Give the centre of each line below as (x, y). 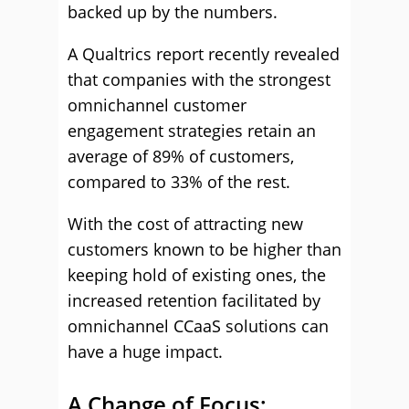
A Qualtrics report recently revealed (204, 54)
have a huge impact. (145, 351)
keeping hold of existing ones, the (197, 275)
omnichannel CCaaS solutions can (198, 326)
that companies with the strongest (199, 79)
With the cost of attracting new (185, 224)
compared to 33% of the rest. (179, 182)
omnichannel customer (157, 105)
